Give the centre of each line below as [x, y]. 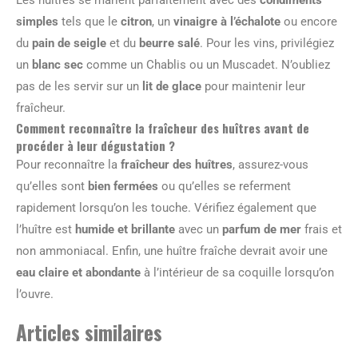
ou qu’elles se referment [225, 186]
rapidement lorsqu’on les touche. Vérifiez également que [166, 208]
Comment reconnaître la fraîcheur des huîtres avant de [163, 128]
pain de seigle [69, 43]
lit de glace [172, 86]
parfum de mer [262, 229]
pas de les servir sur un [79, 86]
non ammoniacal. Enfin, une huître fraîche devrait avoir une [172, 251]
